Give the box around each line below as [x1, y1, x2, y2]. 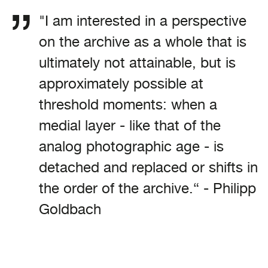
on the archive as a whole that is [39, 32, 246, 50]
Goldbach [39, 200, 101, 218]
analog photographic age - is [39, 137, 224, 155]
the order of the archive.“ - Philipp [39, 179, 256, 197]
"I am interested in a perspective [39, 11, 246, 29]
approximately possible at [39, 74, 203, 92]
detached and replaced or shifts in [39, 158, 258, 176]
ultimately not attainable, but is [39, 53, 236, 71]
